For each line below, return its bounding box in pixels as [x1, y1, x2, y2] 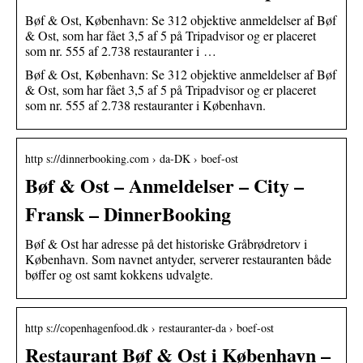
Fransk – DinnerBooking [25, 199, 231, 228]
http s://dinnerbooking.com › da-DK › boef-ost [25, 150, 238, 166]
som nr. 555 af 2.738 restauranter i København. [25, 96, 266, 113]
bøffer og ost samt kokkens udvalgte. [25, 265, 213, 283]
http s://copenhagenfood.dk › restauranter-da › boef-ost [25, 319, 274, 335]
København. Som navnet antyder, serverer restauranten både [25, 250, 331, 267]
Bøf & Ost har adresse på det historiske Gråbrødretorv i [25, 234, 307, 252]
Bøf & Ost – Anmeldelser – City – [25, 170, 304, 199]
